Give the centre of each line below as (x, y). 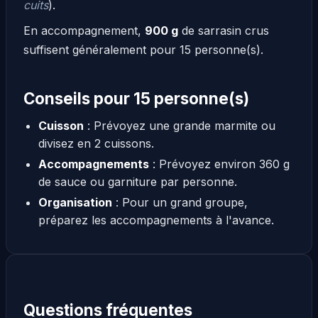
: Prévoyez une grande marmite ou (179, 125)
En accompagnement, (84, 31)
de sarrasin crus (224, 31)
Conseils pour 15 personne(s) (136, 98)
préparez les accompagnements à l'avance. (156, 220)
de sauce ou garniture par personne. (137, 181)
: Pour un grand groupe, (180, 202)
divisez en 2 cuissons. (96, 143)
